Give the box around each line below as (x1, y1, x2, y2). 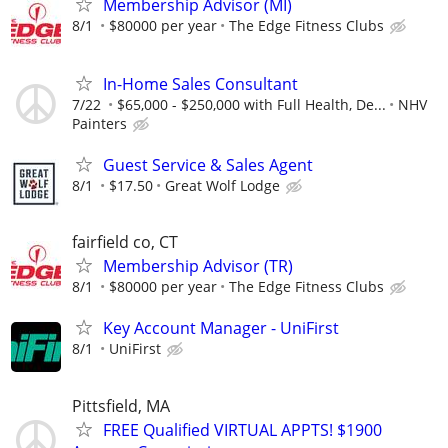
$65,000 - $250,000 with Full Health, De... (117, 94, 386, 114)
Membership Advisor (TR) (103, 255, 293, 278)
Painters (72, 113, 127, 133)
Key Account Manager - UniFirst (103, 317, 339, 340)
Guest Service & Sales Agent (103, 153, 313, 176)
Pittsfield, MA (72, 394, 170, 417)
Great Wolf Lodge (165, 175, 280, 195)
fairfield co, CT (72, 231, 178, 254)
